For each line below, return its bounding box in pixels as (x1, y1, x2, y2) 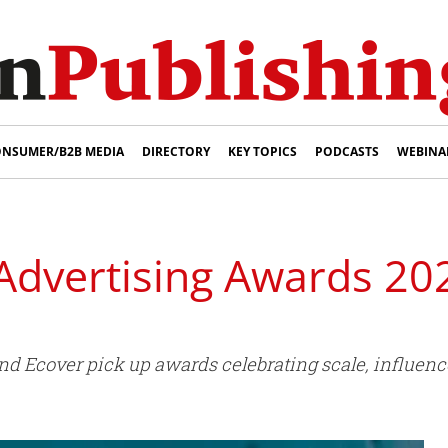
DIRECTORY (142, 143, 210, 160)
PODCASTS (315, 143, 379, 160)
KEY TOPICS (228, 143, 297, 160)
